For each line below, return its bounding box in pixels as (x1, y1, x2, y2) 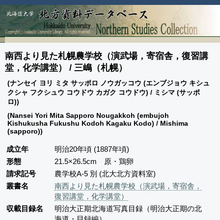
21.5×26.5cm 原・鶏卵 (55, 157, 134, 165)
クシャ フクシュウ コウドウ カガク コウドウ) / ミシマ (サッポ (7, 88, 200, 96)
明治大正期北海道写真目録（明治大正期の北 (55, 204, 202, 213)
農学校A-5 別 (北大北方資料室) (55, 169, 156, 178)
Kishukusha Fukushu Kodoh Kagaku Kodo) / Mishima (7, 119, 188, 127)
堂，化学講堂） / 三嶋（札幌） (5, 62, 127, 73)
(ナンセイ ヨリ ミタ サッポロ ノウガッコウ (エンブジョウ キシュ (7, 79, 210, 87)
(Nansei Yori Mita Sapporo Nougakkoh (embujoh (7, 111, 169, 119)
